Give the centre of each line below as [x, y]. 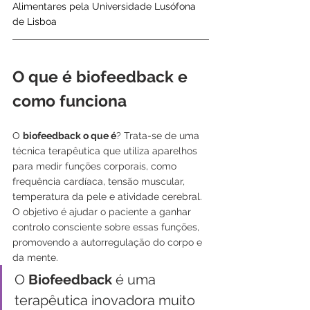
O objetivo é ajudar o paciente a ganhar [103, 211]
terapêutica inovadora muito [107, 300]
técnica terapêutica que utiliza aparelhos [106, 151]
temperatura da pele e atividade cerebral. [109, 196]
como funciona [70, 100]
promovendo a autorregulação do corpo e [109, 242]
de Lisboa [35, 21]
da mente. [35, 257]
